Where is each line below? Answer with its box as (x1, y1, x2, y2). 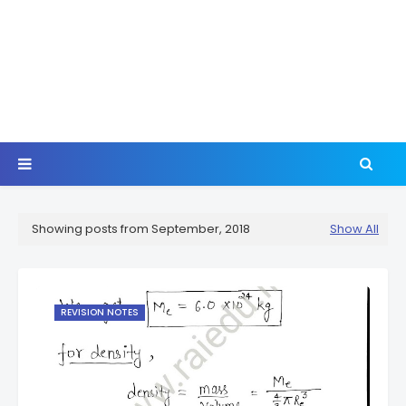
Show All (330, 220, 379, 237)
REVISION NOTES (61, 305, 139, 319)
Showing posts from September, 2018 (32, 220, 250, 237)
